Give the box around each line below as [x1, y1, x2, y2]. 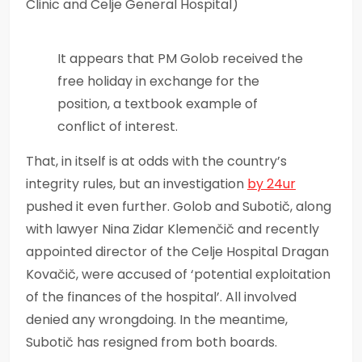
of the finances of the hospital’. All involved [26, 287, 297, 306]
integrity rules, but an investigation [26, 174, 247, 193]
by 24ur [247, 174, 296, 193]
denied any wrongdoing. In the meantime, [26, 309, 288, 329]
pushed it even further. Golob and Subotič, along [26, 196, 331, 216]
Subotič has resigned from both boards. [26, 332, 277, 351]
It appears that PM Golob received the [57, 48, 303, 68]
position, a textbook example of [57, 94, 258, 113]
